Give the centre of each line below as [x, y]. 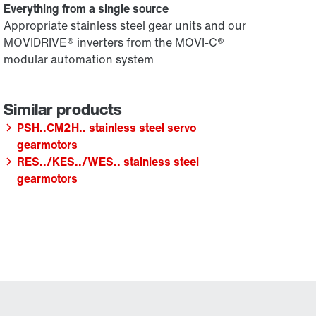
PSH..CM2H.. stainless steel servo [107, 128]
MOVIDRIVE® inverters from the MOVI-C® [114, 42]
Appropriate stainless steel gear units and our [125, 25]
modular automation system [79, 59]
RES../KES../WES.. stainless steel [108, 162]
